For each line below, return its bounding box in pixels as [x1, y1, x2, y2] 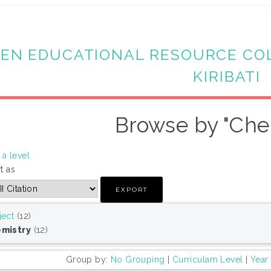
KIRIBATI [193, 67, 261, 85]
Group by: [65, 255, 111, 265]
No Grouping [110, 255, 165, 265]
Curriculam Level [172, 255, 243, 265]
